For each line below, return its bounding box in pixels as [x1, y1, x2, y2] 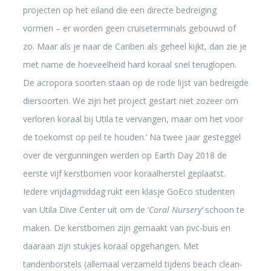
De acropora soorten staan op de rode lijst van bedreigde [22, 77, 249, 88]
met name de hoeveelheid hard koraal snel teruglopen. [22, 59, 237, 70]
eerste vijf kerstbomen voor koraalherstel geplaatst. [22, 168, 226, 179]
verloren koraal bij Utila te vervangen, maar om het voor [22, 113, 243, 125]
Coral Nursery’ [148, 204, 203, 215]
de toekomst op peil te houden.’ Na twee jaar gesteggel [22, 131, 241, 143]
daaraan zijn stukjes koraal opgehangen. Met [22, 240, 199, 252]
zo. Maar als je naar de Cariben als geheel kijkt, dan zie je [22, 41, 247, 52]
